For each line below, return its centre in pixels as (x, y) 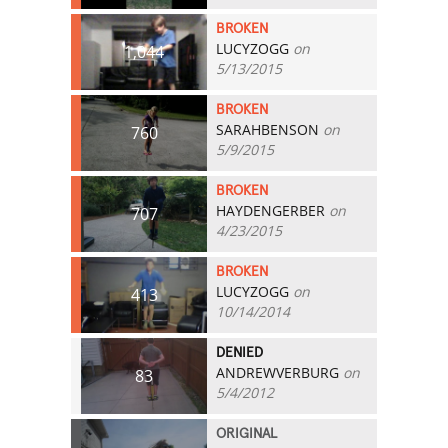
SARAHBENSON (268, 129)
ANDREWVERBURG (278, 372)
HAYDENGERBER (271, 210)
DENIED (240, 352)
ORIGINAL (247, 433)
